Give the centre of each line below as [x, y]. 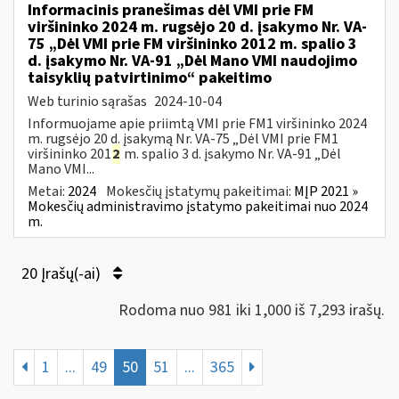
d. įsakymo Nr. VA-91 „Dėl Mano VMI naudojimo [192, 61]
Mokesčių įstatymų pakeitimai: [200, 191]
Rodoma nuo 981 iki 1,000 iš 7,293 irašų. [252, 310]
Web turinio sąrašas [89, 101]
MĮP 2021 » [326, 191]
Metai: [48, 191]
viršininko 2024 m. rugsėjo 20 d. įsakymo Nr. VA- [197, 27]
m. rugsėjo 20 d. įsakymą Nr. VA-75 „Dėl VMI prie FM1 [183, 138]
